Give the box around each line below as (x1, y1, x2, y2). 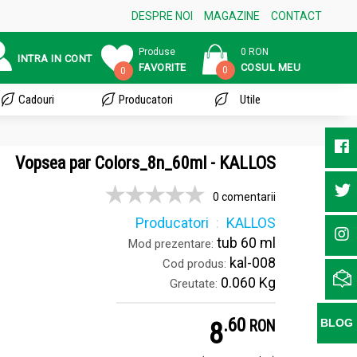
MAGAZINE (203, 10, 260, 22)
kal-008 (226, 254, 276, 271)
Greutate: (170, 277, 218, 291)
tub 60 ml (214, 234, 276, 251)
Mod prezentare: (128, 237, 214, 251)
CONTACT (270, 10, 322, 22)
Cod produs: (163, 257, 226, 271)
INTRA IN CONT (18, 52, 92, 65)
